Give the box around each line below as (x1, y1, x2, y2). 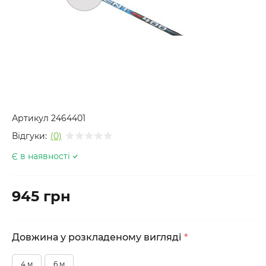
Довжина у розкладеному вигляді (12, 232, 184, 243)
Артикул (12, 113, 49, 123)
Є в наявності (12, 151, 70, 161)
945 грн (12, 188, 71, 205)
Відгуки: (12, 130, 47, 141)
